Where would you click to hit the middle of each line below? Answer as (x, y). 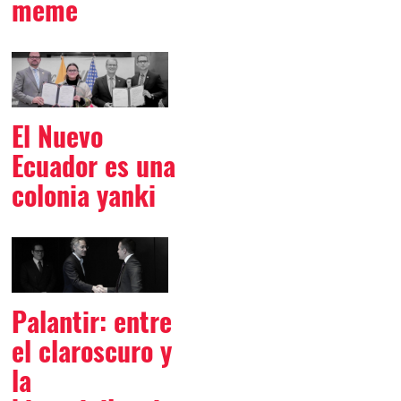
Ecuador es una (93, 166)
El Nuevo (57, 137)
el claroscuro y (91, 352)
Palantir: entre (91, 322)
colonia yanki (83, 196)
